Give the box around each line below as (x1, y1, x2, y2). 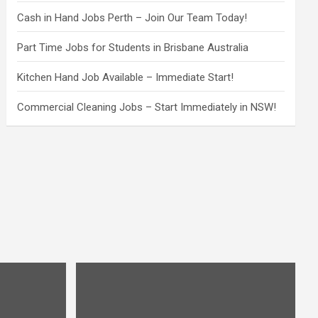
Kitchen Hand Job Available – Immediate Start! (17, 70, 234, 84)
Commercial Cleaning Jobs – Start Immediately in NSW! (17, 100, 277, 114)
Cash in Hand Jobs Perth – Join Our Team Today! (17, 11, 248, 24)
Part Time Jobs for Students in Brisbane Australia (17, 40, 249, 54)
